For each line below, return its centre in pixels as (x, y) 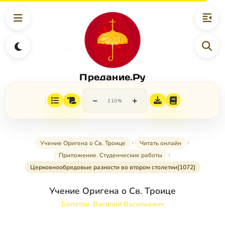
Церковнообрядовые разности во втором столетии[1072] (113, 167)
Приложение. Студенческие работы (110, 155)
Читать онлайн (160, 143)
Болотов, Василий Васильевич (113, 204)
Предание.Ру (113, 77)
